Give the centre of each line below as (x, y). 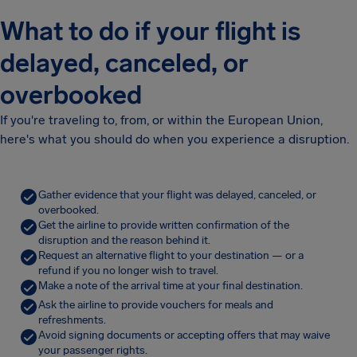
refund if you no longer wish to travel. (128, 271)
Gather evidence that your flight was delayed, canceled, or (177, 195)
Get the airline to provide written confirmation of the (164, 225)
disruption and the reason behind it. (124, 240)
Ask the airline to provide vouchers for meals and (156, 305)
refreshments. (72, 320)
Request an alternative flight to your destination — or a (171, 255)
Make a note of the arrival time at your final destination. (171, 286)
